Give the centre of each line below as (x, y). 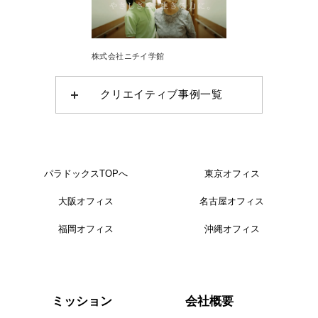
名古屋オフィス (232, 202)
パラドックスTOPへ (86, 174)
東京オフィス (232, 174)
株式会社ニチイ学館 (128, 56)
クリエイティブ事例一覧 (161, 95)
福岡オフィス (86, 229)
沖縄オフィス (232, 229)
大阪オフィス (86, 202)
